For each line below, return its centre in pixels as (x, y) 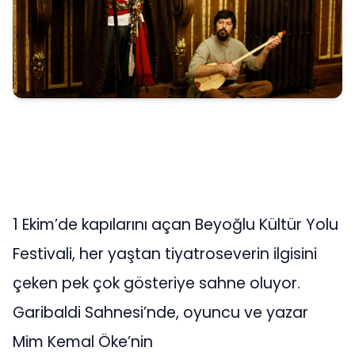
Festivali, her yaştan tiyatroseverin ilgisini (165, 254)
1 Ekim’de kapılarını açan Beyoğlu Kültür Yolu (176, 224)
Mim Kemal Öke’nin (83, 342)
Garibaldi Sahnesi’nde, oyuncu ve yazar (160, 312)
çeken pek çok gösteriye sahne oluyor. (157, 283)
